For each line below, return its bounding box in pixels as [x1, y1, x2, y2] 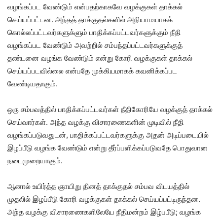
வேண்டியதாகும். [7, 79, 58, 89]
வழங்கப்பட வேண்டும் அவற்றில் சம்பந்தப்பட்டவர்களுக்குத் [7, 40, 183, 50]
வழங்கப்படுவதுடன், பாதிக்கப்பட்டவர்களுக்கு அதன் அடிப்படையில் [7, 130, 209, 140]
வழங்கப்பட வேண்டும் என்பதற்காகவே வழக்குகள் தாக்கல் [7, 2, 183, 12]
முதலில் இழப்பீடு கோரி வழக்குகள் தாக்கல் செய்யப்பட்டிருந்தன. [7, 194, 200, 204]
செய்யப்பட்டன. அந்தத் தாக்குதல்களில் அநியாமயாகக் [7, 15, 173, 25]
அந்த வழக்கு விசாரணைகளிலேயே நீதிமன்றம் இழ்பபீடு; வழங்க [7, 207, 201, 217]
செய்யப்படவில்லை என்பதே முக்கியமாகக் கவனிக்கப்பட [7, 66, 177, 76]
